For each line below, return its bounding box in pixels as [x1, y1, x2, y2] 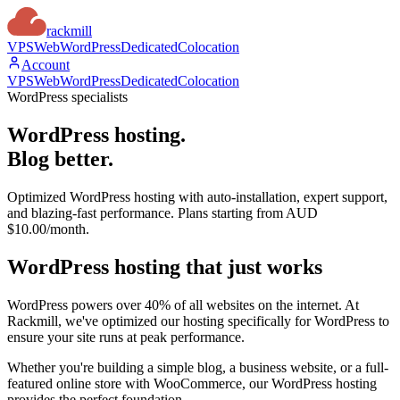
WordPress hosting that [7, 254, 222, 279]
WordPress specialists [7, 89, 128, 104]
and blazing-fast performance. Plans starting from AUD [7, 204, 318, 221]
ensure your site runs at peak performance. [7, 329, 245, 345]
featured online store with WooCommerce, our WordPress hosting [7, 375, 377, 391]
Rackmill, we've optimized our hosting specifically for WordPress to [7, 312, 389, 329]
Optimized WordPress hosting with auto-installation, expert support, [7, 188, 387, 204]
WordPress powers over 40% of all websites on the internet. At [7, 296, 359, 312]
